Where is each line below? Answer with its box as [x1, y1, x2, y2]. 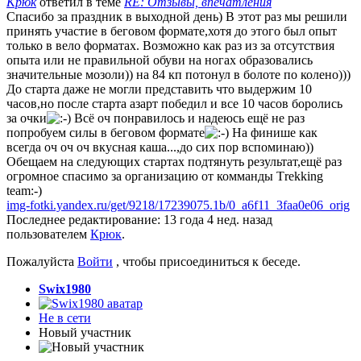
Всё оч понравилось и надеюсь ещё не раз [71, 110, 305, 125]
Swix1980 [39, 281, 91, 296]
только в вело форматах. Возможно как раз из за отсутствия [6, 38, 334, 52]
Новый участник [39, 325, 131, 339]
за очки [6, 110, 47, 125]
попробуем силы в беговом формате [6, 125, 205, 139]
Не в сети [39, 310, 91, 325]
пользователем [6, 226, 90, 241]
